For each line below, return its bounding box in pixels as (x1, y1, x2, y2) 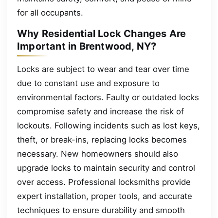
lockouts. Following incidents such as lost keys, (17, 121, 200, 131)
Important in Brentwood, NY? (17, 40, 157, 52)
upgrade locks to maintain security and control (17, 163, 195, 173)
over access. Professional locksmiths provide (17, 177, 191, 187)
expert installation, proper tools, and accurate (17, 191, 192, 201)
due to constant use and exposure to (17, 78, 160, 89)
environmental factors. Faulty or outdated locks (17, 92, 199, 103)
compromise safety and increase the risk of (17, 107, 184, 117)
